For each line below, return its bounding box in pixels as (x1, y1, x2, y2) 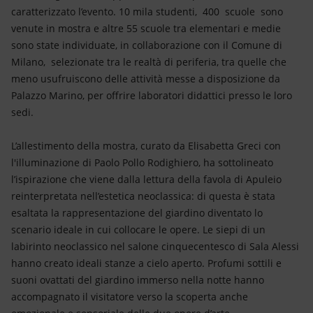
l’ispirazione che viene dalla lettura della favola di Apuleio (11, 173, 282, 186)
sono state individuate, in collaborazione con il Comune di (11, 38, 282, 52)
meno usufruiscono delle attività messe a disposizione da (11, 72, 280, 85)
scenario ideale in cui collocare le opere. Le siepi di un (11, 223, 265, 236)
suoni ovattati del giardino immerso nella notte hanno (11, 273, 264, 286)
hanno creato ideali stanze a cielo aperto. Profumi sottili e (11, 256, 282, 270)
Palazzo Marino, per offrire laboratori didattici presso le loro (11, 89, 292, 102)
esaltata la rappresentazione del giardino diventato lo (11, 206, 263, 219)
